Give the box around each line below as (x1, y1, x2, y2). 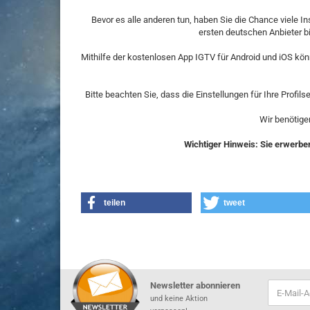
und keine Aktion (150, 294, 208, 303)
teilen (104, 198, 125, 208)
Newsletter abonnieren (150, 280, 240, 291)
